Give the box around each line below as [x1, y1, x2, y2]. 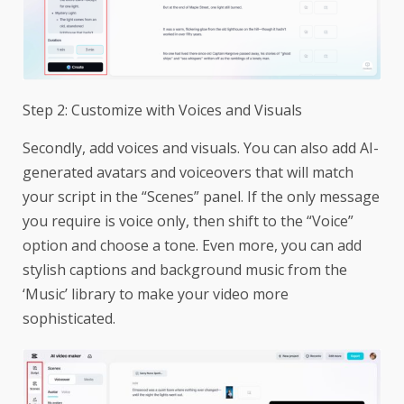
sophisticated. [23, 308, 115, 328]
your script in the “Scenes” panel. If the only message [23, 186, 380, 207]
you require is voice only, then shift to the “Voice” [23, 210, 353, 231]
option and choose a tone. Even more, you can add [23, 234, 362, 255]
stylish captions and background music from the [23, 259, 347, 280]
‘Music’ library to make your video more [23, 283, 289, 304]
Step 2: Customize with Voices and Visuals [23, 99, 302, 120]
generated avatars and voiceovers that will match [23, 161, 353, 182]
